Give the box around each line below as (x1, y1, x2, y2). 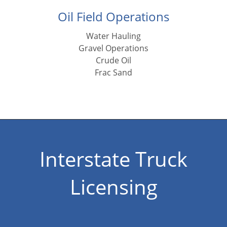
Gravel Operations (79, 43, 148, 54)
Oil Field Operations (58, 8, 169, 25)
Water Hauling (86, 30, 141, 42)
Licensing (69, 173, 158, 201)
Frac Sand (95, 67, 132, 79)
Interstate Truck (40, 145, 187, 173)
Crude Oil (96, 55, 131, 66)
